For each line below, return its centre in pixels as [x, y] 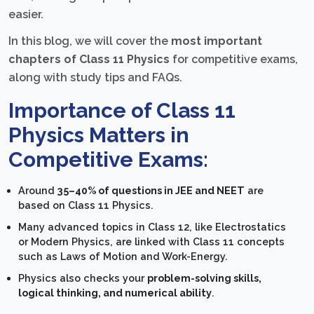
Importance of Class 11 [122, 111]
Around [38, 191]
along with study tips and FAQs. [95, 78]
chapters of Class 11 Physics [89, 60]
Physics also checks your [83, 278]
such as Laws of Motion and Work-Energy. [123, 257]
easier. [26, 14]
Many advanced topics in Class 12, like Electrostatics [152, 227]
